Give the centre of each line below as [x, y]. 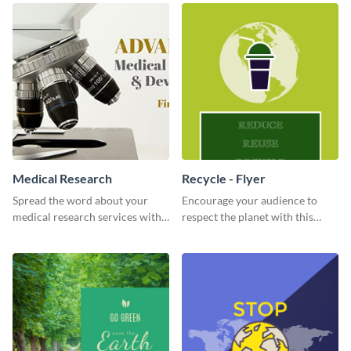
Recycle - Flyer [224, 178]
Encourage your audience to [250, 200]
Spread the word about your [80, 200]
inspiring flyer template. [239, 233]
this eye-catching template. [78, 233]
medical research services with [87, 216]
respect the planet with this [248, 216]
